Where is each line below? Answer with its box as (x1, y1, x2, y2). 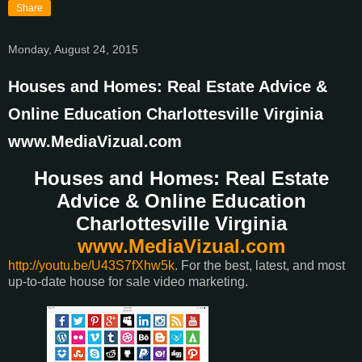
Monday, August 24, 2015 (8, 43, 138, 57)
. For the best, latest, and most (175, 258, 345, 272)
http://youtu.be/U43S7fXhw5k (8, 258, 175, 272)
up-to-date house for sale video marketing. (8, 274, 248, 288)
